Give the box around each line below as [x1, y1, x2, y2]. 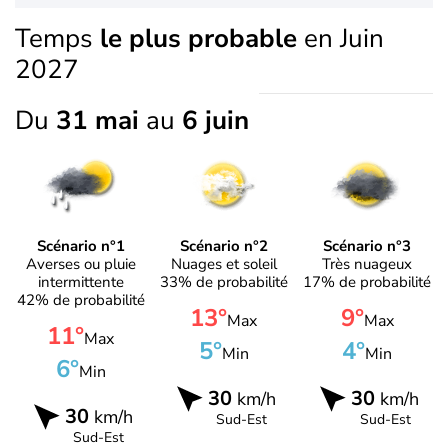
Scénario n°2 [179, 235, 268, 256]
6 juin [182, 103, 249, 138]
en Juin [297, 21, 384, 56]
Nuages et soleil [170, 253, 277, 274]
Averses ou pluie [25, 253, 136, 274]
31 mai [56, 103, 146, 138]
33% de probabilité [159, 271, 288, 292]
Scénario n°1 [36, 235, 125, 256]
